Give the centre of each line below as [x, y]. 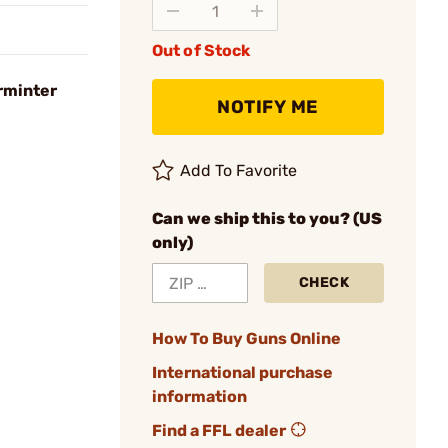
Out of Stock [201, 50]
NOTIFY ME [268, 107]
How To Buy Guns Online [246, 338]
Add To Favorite [239, 170]
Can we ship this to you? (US [267, 218]
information [199, 396]
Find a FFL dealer [219, 430]
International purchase [242, 372]
